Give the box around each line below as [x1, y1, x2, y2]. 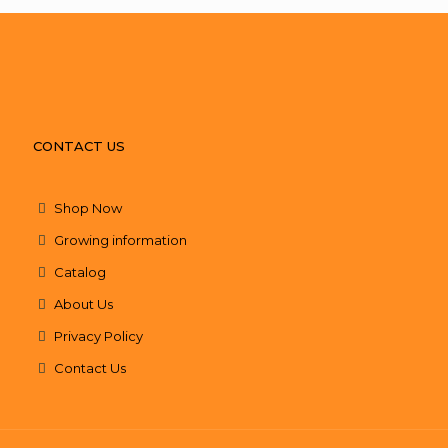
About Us [51, 296, 114, 312]
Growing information [51, 232, 188, 248]
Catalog [51, 264, 107, 280]
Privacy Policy [51, 328, 144, 344]
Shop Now [51, 200, 123, 216]
